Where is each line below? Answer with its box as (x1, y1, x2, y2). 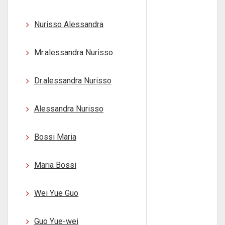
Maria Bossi (34, 160, 76, 170)
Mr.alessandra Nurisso (34, 48, 113, 57)
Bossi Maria (34, 132, 76, 142)
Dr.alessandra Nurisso (34, 76, 111, 85)
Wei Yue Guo (34, 188, 78, 198)
